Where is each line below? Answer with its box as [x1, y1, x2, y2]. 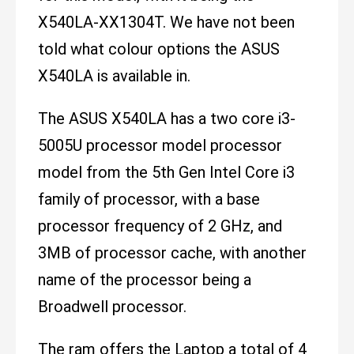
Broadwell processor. [38, 297, 186, 317]
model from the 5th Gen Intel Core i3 [38, 163, 295, 183]
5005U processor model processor [38, 136, 282, 156]
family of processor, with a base [38, 190, 260, 209]
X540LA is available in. [38, 66, 190, 86]
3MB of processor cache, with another [38, 243, 307, 263]
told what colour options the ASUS [38, 40, 280, 59]
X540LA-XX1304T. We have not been [38, 13, 295, 32]
